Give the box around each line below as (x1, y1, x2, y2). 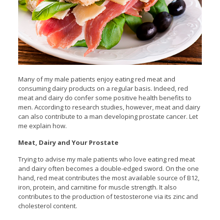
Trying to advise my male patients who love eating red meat (18, 155, 195, 164)
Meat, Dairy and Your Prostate (18, 138, 118, 147)
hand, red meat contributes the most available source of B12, (18, 173, 199, 183)
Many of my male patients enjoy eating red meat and (18, 75, 175, 84)
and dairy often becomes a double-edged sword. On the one (18, 164, 199, 173)
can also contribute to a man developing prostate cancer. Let (18, 112, 198, 121)
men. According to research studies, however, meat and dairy (18, 103, 200, 112)
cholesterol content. (18, 201, 77, 211)
